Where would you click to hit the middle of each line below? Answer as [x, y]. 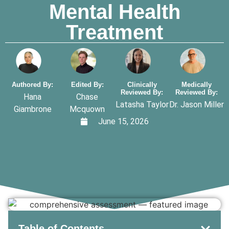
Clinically [142, 84]
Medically [197, 84]
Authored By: [32, 84]
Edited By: [87, 84]
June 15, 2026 [123, 121]
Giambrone [32, 109]
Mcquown [87, 109]
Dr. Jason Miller [197, 104]
